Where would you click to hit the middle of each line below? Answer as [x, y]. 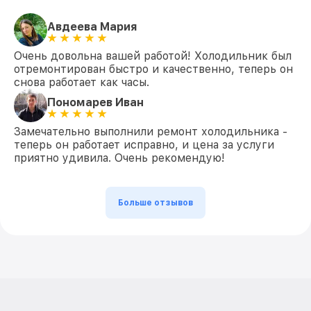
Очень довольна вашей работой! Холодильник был [153, 56]
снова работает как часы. [82, 82]
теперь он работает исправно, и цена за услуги [144, 145]
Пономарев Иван [95, 102]
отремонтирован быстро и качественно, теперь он [153, 69]
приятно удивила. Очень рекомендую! [119, 158]
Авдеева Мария [92, 26]
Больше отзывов [155, 203]
